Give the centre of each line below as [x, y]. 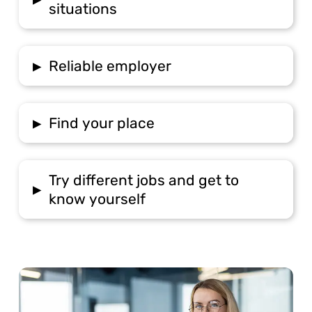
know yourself [97, 198]
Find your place [102, 123]
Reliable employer [110, 65]
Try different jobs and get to [144, 180]
